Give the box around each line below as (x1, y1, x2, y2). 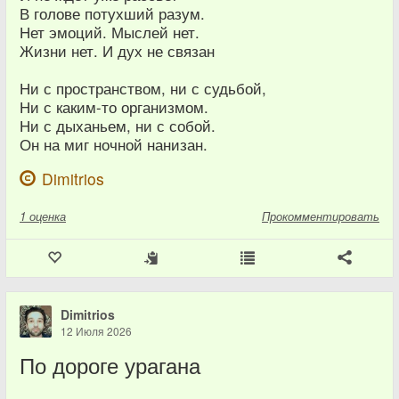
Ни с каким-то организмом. (20, 96, 208, 118)
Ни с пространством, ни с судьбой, (20, 77, 266, 99)
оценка (29, 208, 66, 224)
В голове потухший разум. (20, 3, 205, 24)
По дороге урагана (20, 350, 200, 380)
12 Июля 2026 (61, 323, 132, 338)
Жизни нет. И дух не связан (20, 40, 215, 61)
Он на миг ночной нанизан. (20, 134, 208, 155)
